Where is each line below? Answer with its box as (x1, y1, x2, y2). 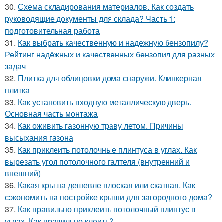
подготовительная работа (5, 25, 100, 36)
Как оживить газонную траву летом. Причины (18, 120, 183, 131)
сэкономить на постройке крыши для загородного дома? (5, 191, 212, 203)
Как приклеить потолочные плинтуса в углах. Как (18, 144, 197, 155)
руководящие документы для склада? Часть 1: (5, 13, 175, 24)
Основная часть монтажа (5, 108, 98, 119)
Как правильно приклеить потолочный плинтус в (18, 203, 196, 215)
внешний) (5, 167, 41, 179)
